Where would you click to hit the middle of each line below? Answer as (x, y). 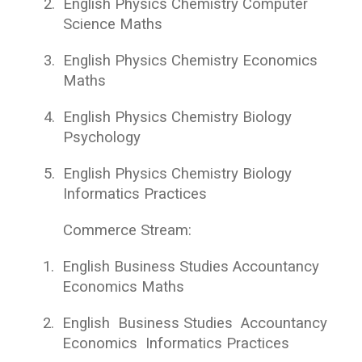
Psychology (102, 137)
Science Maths (113, 24)
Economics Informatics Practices (176, 343)
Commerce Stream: (127, 230)
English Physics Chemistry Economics (190, 61)
